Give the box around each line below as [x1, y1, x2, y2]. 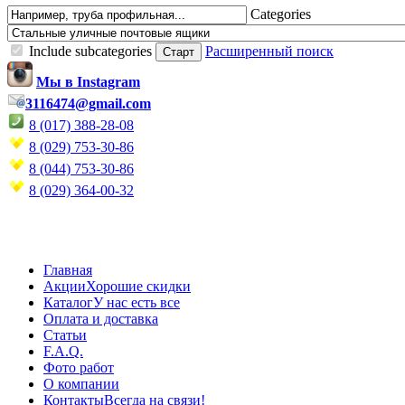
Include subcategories [29, 43, 152, 59]
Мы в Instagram [36, 74, 140, 89]
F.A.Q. [43, 344, 83, 359]
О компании [43, 376, 119, 391]
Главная [43, 262, 92, 278]
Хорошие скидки [86, 278, 191, 294]
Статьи [43, 327, 87, 343]
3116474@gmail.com [25, 96, 151, 111]
